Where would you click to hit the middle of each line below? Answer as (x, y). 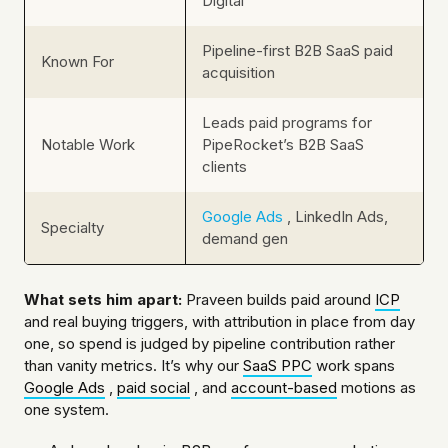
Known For (77, 62)
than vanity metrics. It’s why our (133, 366)
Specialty (72, 228)
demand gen (245, 239)
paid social (153, 388)
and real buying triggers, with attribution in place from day (219, 322)
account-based (284, 388)
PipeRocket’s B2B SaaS (283, 145)
